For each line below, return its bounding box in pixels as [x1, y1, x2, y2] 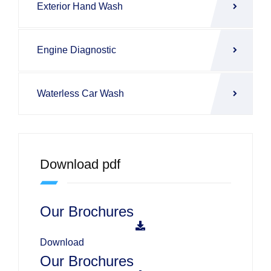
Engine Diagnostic [37, 45, 116, 56]
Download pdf [40, 157, 120, 172]
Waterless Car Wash [37, 88, 124, 99]
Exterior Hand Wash [37, 1, 123, 12]
